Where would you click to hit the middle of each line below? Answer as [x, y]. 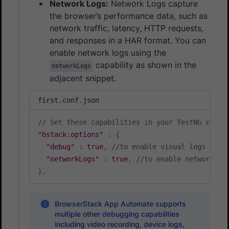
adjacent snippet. [83, 78]
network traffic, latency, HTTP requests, [127, 28]
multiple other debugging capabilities [117, 214]
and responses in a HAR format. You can [128, 40]
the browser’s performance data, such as [129, 16]
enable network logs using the [108, 52]
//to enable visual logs [158, 146]
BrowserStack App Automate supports [120, 203]
